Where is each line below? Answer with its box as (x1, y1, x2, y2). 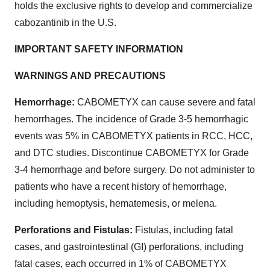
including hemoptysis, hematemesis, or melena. (14, 198, 217, 209)
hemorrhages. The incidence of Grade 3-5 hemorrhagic (14, 113, 248, 124)
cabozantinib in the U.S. (14, 17, 116, 28)
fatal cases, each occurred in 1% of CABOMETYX (14, 258, 227, 269)
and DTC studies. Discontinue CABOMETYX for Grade (14, 147, 249, 158)
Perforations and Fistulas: (14, 224, 135, 235)
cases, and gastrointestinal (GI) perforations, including (14, 241, 243, 252)
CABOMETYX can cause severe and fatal (77, 96, 256, 107)
